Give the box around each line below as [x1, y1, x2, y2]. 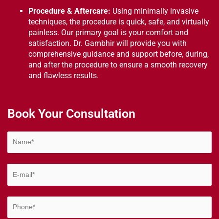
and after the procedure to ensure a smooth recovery [28, 60, 208, 70]
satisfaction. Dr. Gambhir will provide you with [28, 39, 187, 48]
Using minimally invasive [110, 6, 198, 16]
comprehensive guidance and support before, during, [28, 49, 209, 59]
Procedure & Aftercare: [28, 6, 110, 16]
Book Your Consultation [7, 106, 135, 121]
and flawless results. [28, 71, 99, 81]
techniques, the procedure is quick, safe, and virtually [28, 17, 209, 27]
